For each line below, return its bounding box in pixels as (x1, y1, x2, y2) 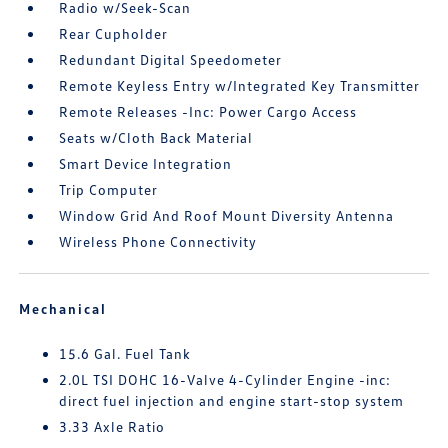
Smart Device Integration (59, 155, 233, 172)
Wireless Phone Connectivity (59, 233, 258, 250)
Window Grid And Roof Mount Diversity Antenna (59, 207, 395, 224)
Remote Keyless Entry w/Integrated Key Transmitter (59, 77, 421, 94)
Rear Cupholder (59, 25, 169, 42)
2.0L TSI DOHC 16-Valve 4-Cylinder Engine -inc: (59, 371, 392, 388)
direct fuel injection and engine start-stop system (59, 392, 405, 409)
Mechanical (19, 300, 108, 317)
